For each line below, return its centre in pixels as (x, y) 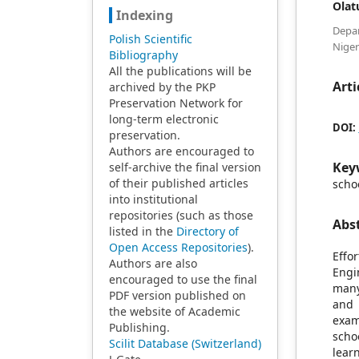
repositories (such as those (181, 215)
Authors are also (153, 263)
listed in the (142, 231)
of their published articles (178, 183)
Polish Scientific (150, 39)
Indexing (144, 15)
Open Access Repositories (178, 247)
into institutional (153, 199)
